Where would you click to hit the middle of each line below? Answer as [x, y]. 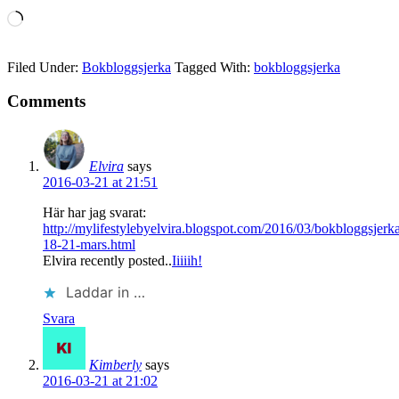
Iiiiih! [187, 261]
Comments [46, 102]
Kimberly [115, 365]
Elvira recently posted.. [107, 261]
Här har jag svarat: [94, 213]
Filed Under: [45, 67]
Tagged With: [214, 67]
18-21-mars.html [89, 245]
